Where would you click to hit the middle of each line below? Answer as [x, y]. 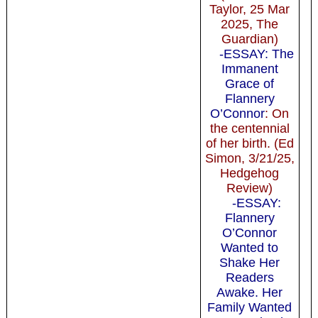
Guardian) [250, 39]
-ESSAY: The [257, 54]
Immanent [250, 68]
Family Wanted [250, 307]
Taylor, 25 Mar [250, 9]
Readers [250, 277]
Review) [250, 188]
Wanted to [250, 247]
